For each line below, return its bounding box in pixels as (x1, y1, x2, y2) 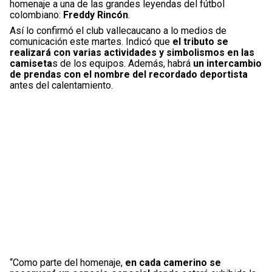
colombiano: (10, 8, 61, 21)
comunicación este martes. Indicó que (10, 35, 170, 47)
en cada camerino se (125, 256, 221, 268)
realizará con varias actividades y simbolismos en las (10, 46, 254, 58)
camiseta (10, 57, 52, 69)
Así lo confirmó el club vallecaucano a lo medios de (10, 24, 226, 36)
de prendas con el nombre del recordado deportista (10, 68, 248, 80)
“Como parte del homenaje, (10, 256, 125, 268)
